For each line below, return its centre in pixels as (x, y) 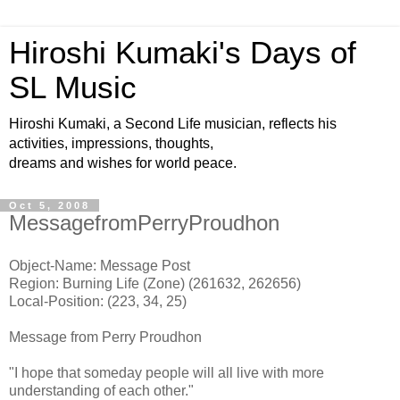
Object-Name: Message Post (100, 265)
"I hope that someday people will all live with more (167, 372)
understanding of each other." (101, 390)
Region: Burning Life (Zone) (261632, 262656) (155, 283)
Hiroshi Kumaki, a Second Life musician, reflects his (173, 124)
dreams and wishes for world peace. (123, 163)
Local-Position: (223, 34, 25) (98, 301)
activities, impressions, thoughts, (111, 143)
